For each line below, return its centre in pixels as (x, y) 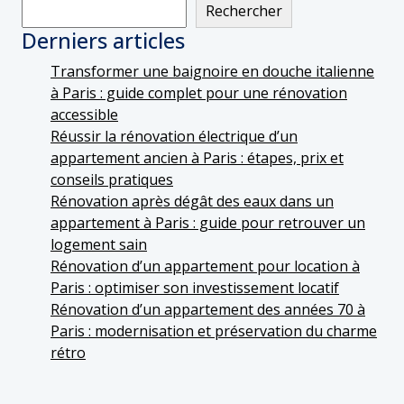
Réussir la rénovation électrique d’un (174, 136)
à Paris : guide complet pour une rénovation (199, 92)
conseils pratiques (112, 179)
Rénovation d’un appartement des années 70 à (208, 309)
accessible (84, 114)
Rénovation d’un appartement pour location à (205, 266)
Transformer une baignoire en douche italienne (212, 71)
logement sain (99, 244)
